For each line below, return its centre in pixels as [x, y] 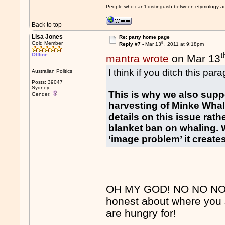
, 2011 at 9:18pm [184, 44]
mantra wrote [138, 59]
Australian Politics [52, 71]
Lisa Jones [47, 37]
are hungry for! [141, 213]
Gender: [42, 94]
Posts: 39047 [47, 82]
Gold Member [47, 43]
